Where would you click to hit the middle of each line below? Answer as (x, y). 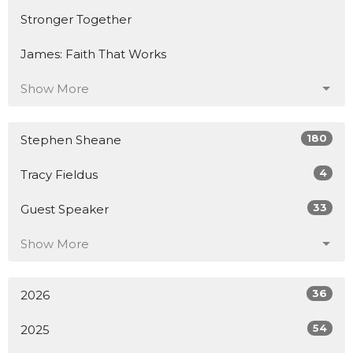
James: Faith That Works (93, 54)
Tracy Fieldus (59, 175)
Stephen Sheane (71, 140)
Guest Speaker (65, 210)
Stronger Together (76, 20)
